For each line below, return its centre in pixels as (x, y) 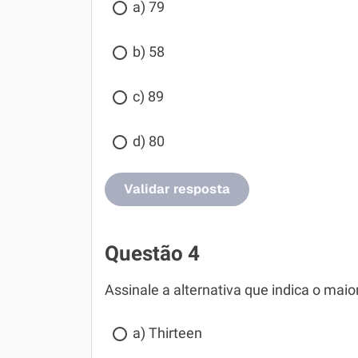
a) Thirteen (167, 333)
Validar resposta (177, 189)
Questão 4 (152, 253)
